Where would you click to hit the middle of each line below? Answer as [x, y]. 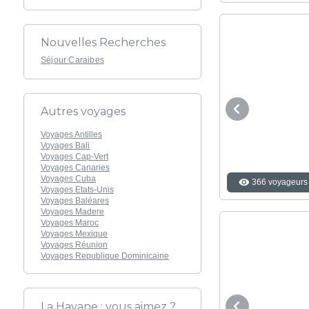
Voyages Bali [65, 145]
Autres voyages [83, 111]
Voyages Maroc [70, 222]
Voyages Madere [72, 211]
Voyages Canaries [75, 167]
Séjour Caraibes [72, 60]
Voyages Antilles [71, 134]
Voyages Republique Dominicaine [105, 256]
